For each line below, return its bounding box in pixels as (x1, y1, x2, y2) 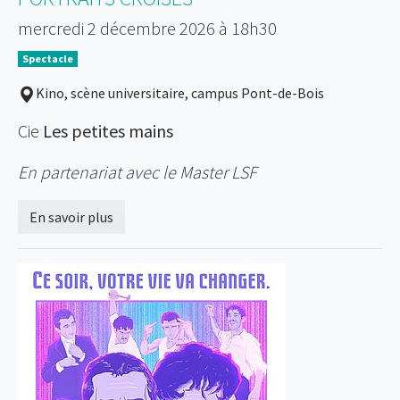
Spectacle (21, 52, 73, 66)
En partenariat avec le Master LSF (18, 161, 257, 184)
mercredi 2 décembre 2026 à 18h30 (18, 17, 277, 40)
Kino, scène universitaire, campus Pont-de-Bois (36, 84, 324, 103)
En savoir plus (29, 208, 113, 227)
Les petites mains (43, 120, 173, 143)
